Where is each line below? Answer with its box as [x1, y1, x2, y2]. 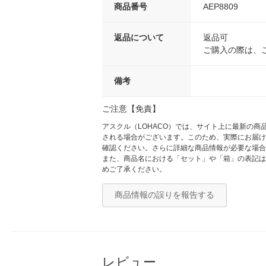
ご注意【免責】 [102, 103, 160, 113]
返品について [114, 32, 164, 42]
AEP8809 [203, 1, 238, 11]
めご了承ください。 [102, 164, 166, 173]
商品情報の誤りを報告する [115, 189, 214, 199]
